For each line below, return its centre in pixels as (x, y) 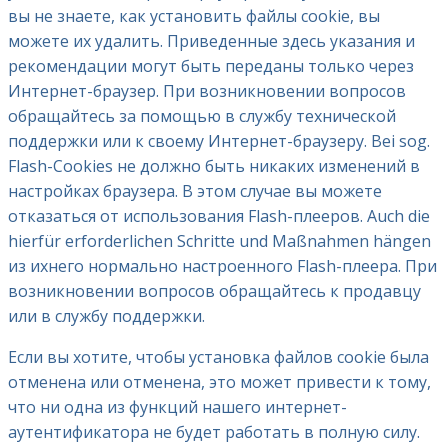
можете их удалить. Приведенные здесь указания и (211, 40)
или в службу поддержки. (106, 315)
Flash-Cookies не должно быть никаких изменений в (214, 165)
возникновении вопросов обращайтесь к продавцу (214, 290)
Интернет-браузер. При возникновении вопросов (207, 90)
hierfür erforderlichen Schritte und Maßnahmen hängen (219, 240)
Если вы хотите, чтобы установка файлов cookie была (218, 356)
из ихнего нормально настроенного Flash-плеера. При (222, 265)
